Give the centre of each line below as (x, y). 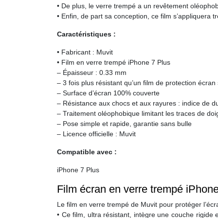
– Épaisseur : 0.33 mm (92, 73)
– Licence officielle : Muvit (96, 134)
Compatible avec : (87, 152)
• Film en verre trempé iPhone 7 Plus (114, 62)
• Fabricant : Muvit (85, 52)
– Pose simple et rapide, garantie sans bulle (124, 124)
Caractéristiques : (86, 34)
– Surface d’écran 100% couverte (108, 93)
